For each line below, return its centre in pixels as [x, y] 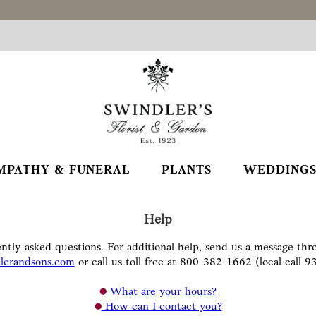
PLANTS [186, 170]
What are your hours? [162, 292]
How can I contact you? [162, 307]
